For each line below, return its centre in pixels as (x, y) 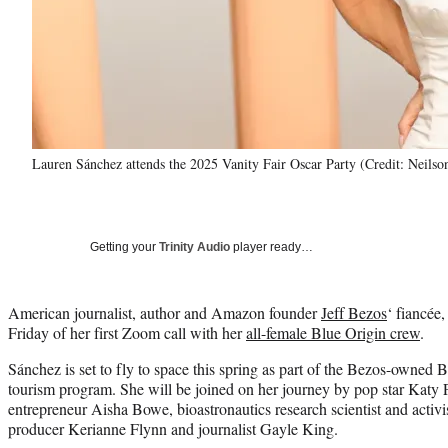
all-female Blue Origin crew (333, 332)
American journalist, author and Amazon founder (164, 312)
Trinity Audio (194, 246)
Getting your (124, 246)
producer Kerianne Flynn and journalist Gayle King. (173, 428)
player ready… (271, 246)
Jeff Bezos (354, 312)
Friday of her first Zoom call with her (127, 332)
